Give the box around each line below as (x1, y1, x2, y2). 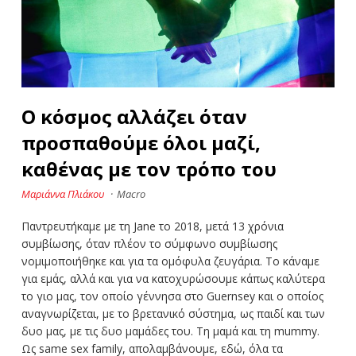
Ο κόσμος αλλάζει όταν (21, 103, 247, 130)
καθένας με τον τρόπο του (21, 155, 277, 182)
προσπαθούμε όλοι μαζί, (21, 129, 261, 156)
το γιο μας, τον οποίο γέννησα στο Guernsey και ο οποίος (21, 288, 323, 304)
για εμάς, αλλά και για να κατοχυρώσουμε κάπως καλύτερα (21, 270, 325, 286)
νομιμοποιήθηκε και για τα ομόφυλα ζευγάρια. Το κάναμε (21, 253, 319, 269)
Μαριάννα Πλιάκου (21, 186, 104, 201)
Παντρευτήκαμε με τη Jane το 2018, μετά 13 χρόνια (21, 218, 284, 234)
